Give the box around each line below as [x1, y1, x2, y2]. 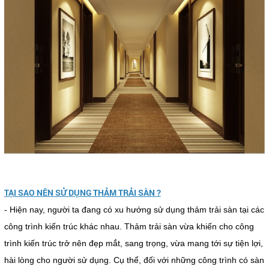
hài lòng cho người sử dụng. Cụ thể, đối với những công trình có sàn [4, 255, 264, 265]
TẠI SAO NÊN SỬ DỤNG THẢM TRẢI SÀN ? [4, 187, 161, 199]
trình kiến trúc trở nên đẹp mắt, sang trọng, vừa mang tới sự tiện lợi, [4, 238, 263, 249]
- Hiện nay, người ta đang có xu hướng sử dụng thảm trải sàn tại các [4, 205, 264, 215]
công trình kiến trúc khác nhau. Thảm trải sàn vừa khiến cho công [4, 222, 254, 232]
